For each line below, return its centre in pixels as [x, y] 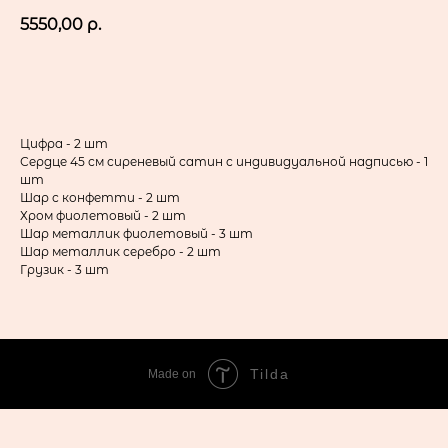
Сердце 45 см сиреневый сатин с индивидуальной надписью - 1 [224, 162]
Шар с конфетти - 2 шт [100, 198]
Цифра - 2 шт [64, 144]
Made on [172, 374]
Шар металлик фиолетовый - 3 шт [136, 234]
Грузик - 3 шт [64, 270]
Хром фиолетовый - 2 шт [103, 216]
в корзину [224, 80]
